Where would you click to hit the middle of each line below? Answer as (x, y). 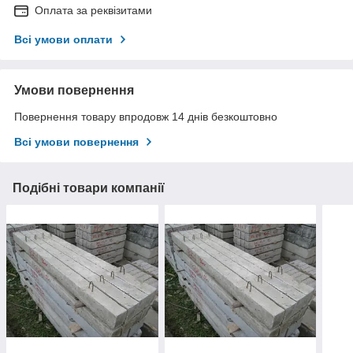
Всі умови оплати (63, 39)
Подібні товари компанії (89, 188)
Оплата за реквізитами (93, 10)
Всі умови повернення (76, 141)
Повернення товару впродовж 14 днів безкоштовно (146, 116)
